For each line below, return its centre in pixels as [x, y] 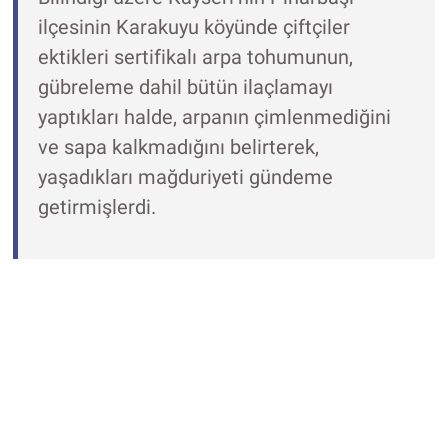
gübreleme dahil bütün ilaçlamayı [185, 86]
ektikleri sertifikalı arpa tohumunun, [195, 56]
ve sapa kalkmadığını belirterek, [178, 146]
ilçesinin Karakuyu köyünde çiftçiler [193, 26]
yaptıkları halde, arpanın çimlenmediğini [214, 116]
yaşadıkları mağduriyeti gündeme [185, 176]
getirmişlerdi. [96, 206]
